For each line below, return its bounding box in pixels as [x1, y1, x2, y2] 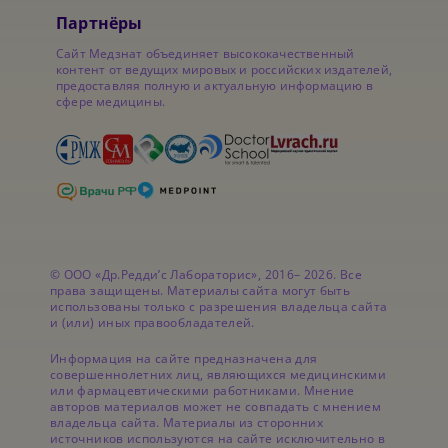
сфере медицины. [56, 93, 165, 111]
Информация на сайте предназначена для [50, 350, 318, 368]
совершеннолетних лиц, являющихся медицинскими [50, 366, 387, 384]
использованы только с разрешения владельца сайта [50, 298, 388, 316]
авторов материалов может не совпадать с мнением [50, 398, 381, 416]
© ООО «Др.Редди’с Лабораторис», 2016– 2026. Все [50, 266, 362, 284]
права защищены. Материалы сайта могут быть [50, 282, 351, 300]
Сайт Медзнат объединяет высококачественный [56, 45, 355, 63]
